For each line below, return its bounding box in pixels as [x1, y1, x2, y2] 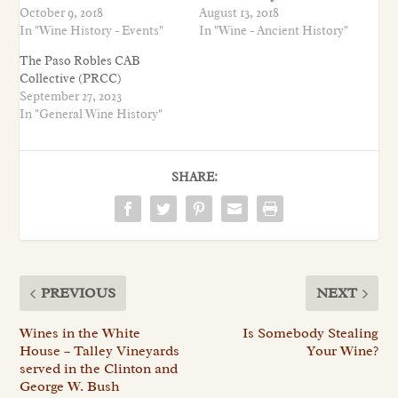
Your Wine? [306, 342, 378, 361]
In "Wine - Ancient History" [199, 23, 348, 39]
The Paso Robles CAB [20, 53, 140, 69]
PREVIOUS [41, 284, 116, 303]
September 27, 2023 [20, 89, 123, 105]
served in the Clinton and [20, 360, 179, 378]
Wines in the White [20, 324, 141, 343]
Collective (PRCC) [20, 71, 123, 87]
